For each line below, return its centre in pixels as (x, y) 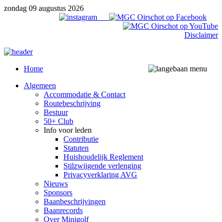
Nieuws (56, 184)
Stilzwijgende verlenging (102, 166)
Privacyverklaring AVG (100, 175)
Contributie (81, 139)
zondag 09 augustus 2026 (44, 8)
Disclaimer (201, 35)
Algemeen (40, 85)
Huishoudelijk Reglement (103, 157)
